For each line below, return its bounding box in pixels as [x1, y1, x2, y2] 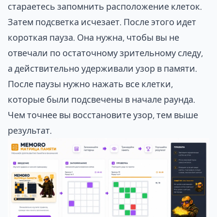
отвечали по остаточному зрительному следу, [8, 48, 203, 57]
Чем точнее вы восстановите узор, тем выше [8, 110, 198, 119]
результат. [8, 126, 52, 135]
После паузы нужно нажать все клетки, [8, 79, 173, 88]
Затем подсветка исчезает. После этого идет [8, 17, 196, 26]
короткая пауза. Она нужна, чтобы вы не [8, 33, 179, 42]
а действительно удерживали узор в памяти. [8, 64, 197, 73]
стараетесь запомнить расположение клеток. [8, 2, 202, 11]
